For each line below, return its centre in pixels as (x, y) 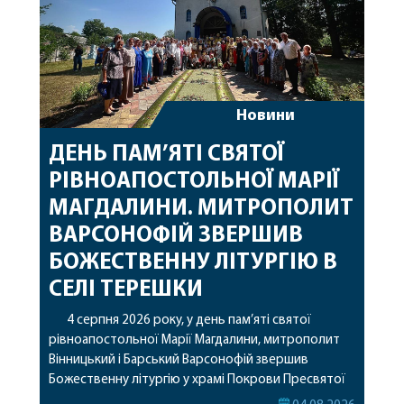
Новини (265, 115)
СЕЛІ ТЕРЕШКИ (126, 289)
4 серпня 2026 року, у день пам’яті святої (189, 320)
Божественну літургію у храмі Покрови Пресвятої (197, 380)
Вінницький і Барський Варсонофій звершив (179, 360)
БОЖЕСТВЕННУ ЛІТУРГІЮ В (193, 262)
